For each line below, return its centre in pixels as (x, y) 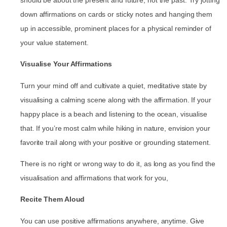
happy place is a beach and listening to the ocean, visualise (114, 114)
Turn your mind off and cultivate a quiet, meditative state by (113, 85)
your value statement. (54, 42)
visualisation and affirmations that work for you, (94, 178)
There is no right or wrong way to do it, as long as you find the (118, 163)
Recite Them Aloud (53, 199)
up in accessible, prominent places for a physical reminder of (116, 28)
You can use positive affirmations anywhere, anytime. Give (112, 221)
